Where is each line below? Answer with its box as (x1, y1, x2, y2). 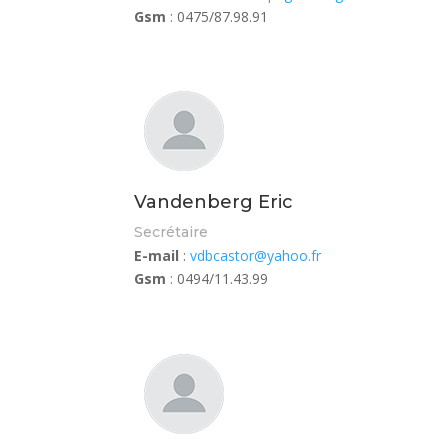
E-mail (134, 246, 180, 266)
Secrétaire (134, 223, 209, 242)
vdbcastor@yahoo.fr (190, 246, 322, 266)
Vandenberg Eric (134, 191, 294, 214)
